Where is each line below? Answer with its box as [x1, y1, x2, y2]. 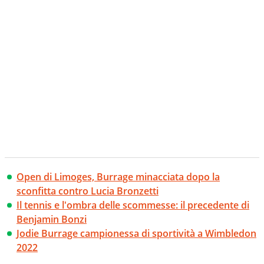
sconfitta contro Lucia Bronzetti [16, 184, 159, 197]
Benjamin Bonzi [16, 212, 87, 226]
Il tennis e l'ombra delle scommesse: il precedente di [16, 198, 249, 212]
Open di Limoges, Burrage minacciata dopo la [16, 170, 220, 183]
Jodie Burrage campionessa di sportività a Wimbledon [16, 226, 256, 240]
